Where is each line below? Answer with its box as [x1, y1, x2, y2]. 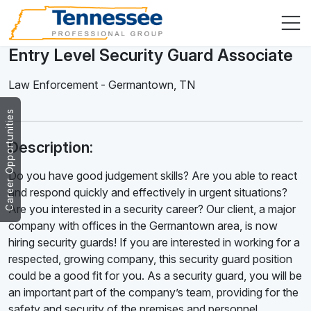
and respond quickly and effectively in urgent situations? [8, 185, 287, 200]
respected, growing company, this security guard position [8, 252, 292, 267]
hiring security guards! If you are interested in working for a [8, 235, 300, 250]
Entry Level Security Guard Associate [8, 45, 293, 66]
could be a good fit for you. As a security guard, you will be [8, 269, 302, 283]
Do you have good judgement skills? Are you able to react [8, 169, 297, 183]
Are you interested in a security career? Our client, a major [8, 202, 296, 217]
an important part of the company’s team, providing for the [8, 285, 299, 300]
